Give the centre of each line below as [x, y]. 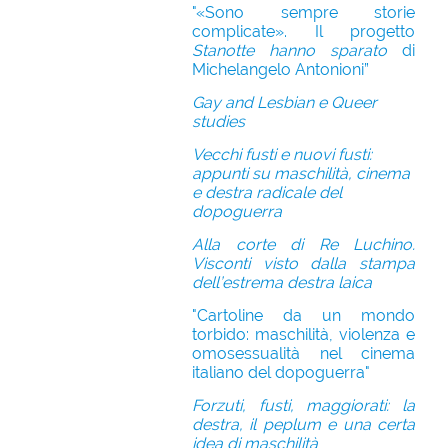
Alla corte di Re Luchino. [303, 244]
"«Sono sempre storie [303, 12]
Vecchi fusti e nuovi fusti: [282, 154]
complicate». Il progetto [303, 31]
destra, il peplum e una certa [303, 424]
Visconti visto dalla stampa [303, 263]
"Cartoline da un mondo [303, 315]
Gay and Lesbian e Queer [284, 102]
